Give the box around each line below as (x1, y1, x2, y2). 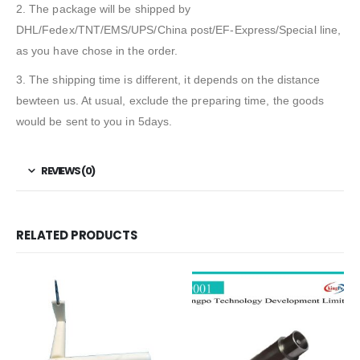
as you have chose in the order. (16, 43, 178, 57)
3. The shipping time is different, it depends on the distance (16, 72, 321, 86)
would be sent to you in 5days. (16, 114, 173, 128)
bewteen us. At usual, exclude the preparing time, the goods (16, 93, 325, 107)
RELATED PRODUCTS (16, 227, 137, 244)
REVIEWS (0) (41, 162, 95, 178)
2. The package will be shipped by (16, 2, 191, 15)
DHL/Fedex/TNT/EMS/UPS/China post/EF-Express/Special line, (16, 22, 341, 36)
